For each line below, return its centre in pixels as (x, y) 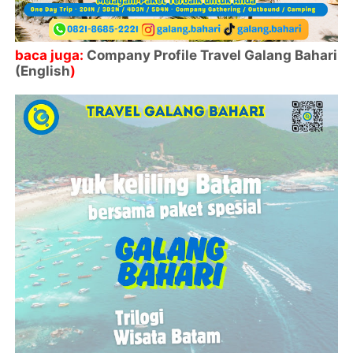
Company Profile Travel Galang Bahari (212, 56)
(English (43, 71)
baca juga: (51, 56)
